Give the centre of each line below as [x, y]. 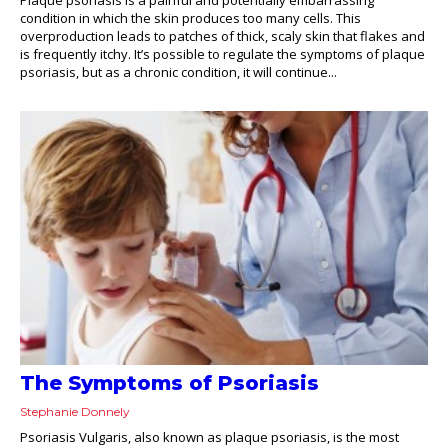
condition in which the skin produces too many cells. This [190, 17]
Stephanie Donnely [75, 412]
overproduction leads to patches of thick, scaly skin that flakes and [222, 35]
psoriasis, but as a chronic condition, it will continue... [178, 71]
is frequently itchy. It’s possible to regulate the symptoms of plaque [222, 53]
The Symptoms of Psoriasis [169, 383]
